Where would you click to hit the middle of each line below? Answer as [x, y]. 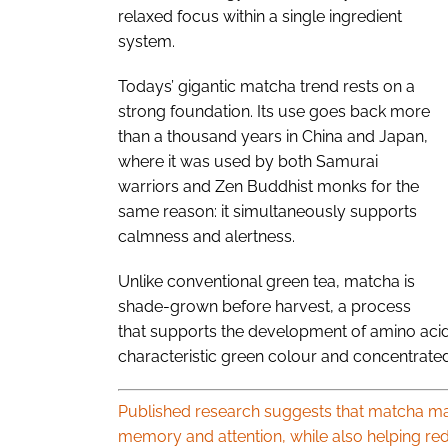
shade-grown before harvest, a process [264, 306]
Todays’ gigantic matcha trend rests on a [266, 86]
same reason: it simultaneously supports [267, 211]
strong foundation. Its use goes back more [274, 111]
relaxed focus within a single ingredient [260, 16]
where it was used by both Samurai [248, 161]
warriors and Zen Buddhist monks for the [268, 186]
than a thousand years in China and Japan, [273, 136]
